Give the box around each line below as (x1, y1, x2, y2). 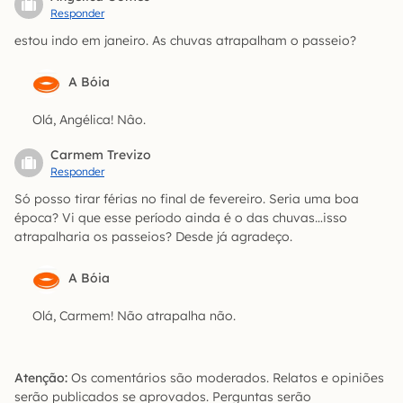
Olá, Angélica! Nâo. (32, 111, 146, 128)
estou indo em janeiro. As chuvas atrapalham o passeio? (14, 31, 356, 49)
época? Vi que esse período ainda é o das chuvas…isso (14, 209, 347, 226)
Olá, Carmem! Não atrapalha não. (32, 307, 236, 324)
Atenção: (14, 369, 67, 386)
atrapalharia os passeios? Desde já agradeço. (14, 228, 292, 245)
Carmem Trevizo (50, 146, 151, 163)
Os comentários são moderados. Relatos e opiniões (67, 369, 384, 386)
